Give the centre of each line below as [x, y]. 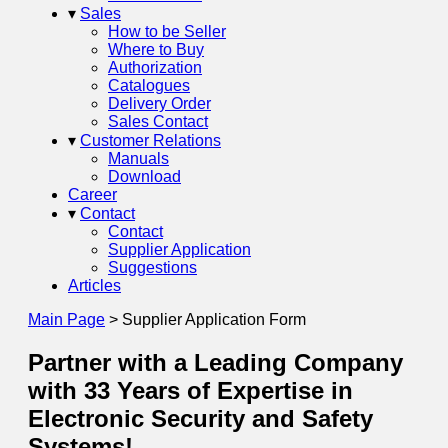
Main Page [66, 319]
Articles [94, 285]
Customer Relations [150, 140]
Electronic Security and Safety [200, 418]
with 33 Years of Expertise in [190, 390]
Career [92, 194]
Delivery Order [159, 103]
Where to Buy [156, 49]
